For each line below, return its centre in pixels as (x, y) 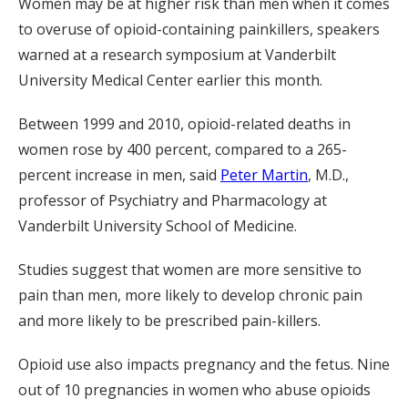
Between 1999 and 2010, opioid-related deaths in (184, 124)
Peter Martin (264, 175)
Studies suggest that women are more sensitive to (190, 270)
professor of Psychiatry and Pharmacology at (173, 200)
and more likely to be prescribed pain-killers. (169, 321)
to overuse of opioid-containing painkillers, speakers (199, 29)
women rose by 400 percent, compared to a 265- (183, 149)
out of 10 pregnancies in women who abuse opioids (194, 390)
